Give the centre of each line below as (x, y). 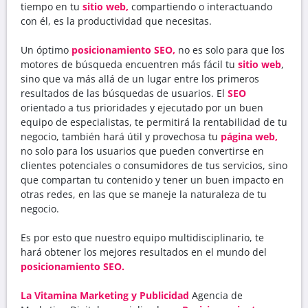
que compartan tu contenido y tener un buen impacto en (152, 179)
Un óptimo (45, 49)
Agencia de (216, 295)
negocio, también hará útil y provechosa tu (121, 136)
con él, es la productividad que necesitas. (116, 21)
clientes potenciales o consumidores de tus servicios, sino (154, 165)
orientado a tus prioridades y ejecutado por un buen (142, 107)
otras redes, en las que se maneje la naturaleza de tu (144, 194)
